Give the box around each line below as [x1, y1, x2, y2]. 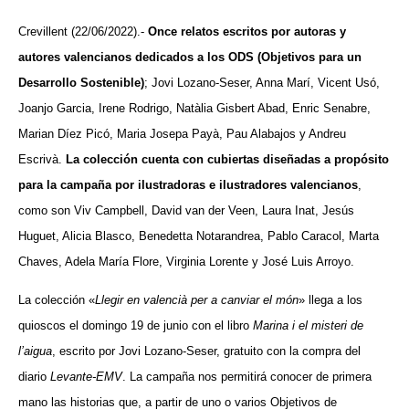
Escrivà [18, 152, 58, 166]
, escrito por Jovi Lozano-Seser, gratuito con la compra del [52, 344, 361, 359]
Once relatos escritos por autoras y [148, 24, 346, 38]
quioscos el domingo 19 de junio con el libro [18, 319, 253, 333]
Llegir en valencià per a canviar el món [95, 293, 299, 308]
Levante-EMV [50, 370, 122, 384]
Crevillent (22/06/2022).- [18, 24, 148, 38]
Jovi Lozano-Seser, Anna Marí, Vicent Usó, [152, 75, 380, 89]
